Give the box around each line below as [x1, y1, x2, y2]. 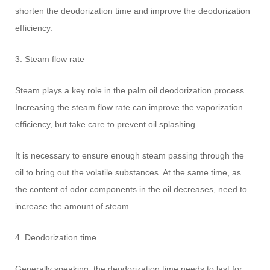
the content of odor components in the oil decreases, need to [15, 184, 248, 194]
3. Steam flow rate [15, 54, 85, 64]
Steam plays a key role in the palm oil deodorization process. [15, 85, 247, 95]
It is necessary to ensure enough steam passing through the [15, 150, 245, 160]
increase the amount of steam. [15, 201, 132, 211]
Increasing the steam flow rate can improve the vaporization [15, 102, 243, 112]
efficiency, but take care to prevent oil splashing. [15, 119, 198, 129]
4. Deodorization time [15, 232, 97, 242]
